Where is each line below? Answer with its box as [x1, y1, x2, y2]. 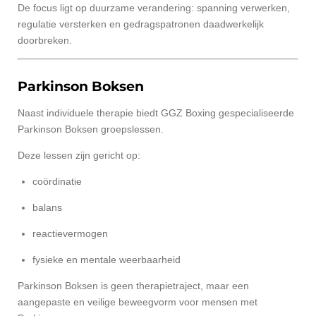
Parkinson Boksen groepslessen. [18, 123, 164, 135]
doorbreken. [18, 35, 72, 47]
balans [32, 201, 62, 213]
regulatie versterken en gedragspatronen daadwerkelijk [18, 18, 264, 30]
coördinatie [32, 175, 82, 187]
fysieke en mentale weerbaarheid [32, 253, 181, 265]
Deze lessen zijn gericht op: [18, 149, 140, 161]
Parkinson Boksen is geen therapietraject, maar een [18, 279, 249, 291]
